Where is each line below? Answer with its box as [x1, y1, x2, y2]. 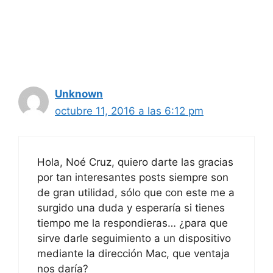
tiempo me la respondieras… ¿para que [37, 216, 228, 229]
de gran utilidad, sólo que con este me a [37, 186, 235, 199]
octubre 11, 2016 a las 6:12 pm [55, 105, 204, 118]
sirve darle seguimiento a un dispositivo [37, 232, 231, 244]
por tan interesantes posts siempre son [37, 171, 229, 183]
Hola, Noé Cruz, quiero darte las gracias [37, 155, 233, 168]
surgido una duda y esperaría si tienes [37, 201, 225, 214]
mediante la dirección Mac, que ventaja [37, 247, 230, 260]
